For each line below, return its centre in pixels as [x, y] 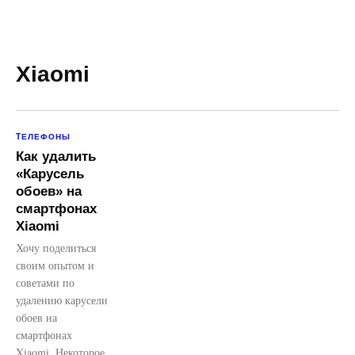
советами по [45, 282]
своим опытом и [55, 265]
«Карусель [50, 174]
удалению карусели [62, 300]
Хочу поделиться [56, 248]
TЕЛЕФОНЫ [43, 136]
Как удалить [56, 157]
